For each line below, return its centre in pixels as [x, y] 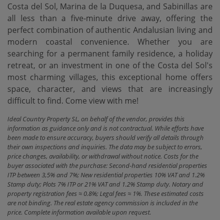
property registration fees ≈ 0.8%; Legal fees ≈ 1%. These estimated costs [106, 193]
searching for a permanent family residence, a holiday [110, 54]
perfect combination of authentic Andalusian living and [110, 30]
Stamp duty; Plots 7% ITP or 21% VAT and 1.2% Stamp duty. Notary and [105, 184]
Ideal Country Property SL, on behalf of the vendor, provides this [96, 119]
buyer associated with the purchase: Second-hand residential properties [107, 165]
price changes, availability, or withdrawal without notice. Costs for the [103, 156]
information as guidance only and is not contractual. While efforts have [106, 128]
